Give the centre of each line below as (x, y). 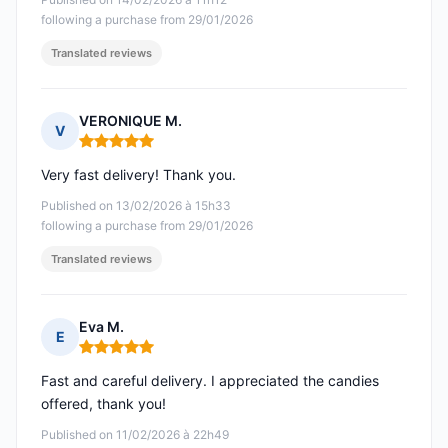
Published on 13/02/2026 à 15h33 (136, 206)
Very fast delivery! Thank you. (138, 175)
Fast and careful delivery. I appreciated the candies (210, 381)
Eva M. (101, 327)
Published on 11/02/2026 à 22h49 (135, 435)
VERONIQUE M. (130, 121)
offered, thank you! (103, 404)
